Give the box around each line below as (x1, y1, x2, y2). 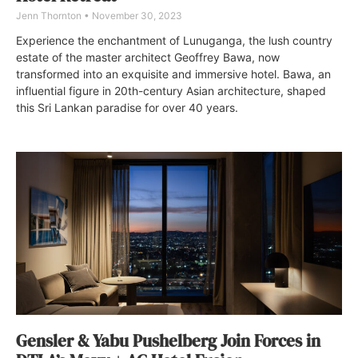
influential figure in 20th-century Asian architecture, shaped (16, 83, 326, 97)
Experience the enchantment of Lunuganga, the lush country (16, 33, 332, 47)
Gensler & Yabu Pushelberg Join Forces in (16, 328, 320, 352)
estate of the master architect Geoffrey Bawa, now (16, 50, 280, 64)
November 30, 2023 (89, 9, 182, 22)
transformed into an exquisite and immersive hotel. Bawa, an (16, 66, 331, 81)
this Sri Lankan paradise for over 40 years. (16, 100, 238, 114)
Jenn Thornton (16, 9, 84, 22)
